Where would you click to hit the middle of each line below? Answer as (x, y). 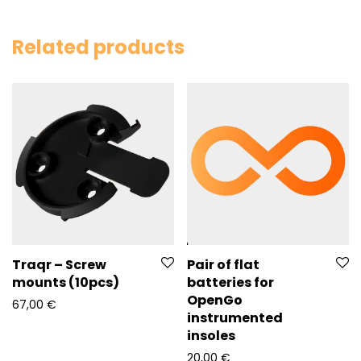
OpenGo (215, 300)
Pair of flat (223, 264)
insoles (211, 335)
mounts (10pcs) (66, 283)
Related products (98, 48)
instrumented (235, 317)
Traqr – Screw (59, 265)
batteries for (230, 282)
